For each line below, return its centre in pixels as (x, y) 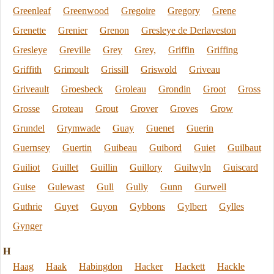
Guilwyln (193, 167)
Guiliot (26, 167)
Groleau (131, 89)
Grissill (115, 69)
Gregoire (138, 11)
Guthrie (28, 206)
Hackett (190, 266)
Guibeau (120, 148)
